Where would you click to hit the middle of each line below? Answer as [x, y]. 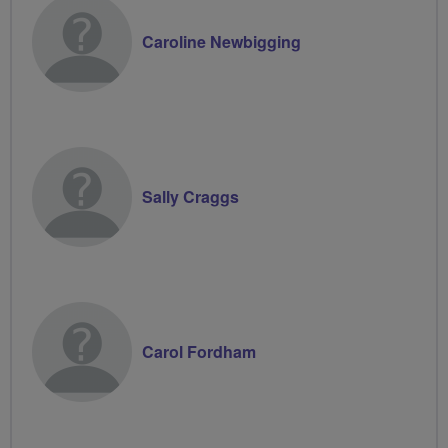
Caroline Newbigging [221, 41]
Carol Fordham [199, 351]
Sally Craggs [190, 196]
